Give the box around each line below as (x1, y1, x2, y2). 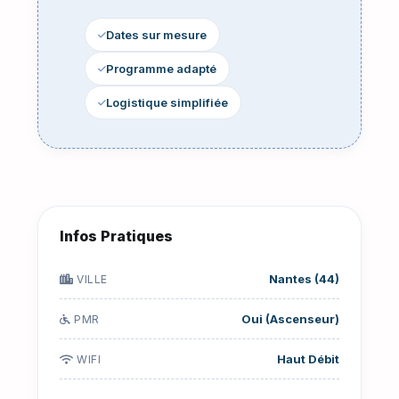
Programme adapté (106, 61, 216, 77)
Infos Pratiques (60, 227, 173, 246)
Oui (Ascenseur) (241, 312, 339, 327)
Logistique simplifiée (106, 95, 228, 110)
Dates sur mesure (106, 28, 207, 43)
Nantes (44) (269, 272, 339, 287)
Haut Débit (277, 352, 339, 367)
